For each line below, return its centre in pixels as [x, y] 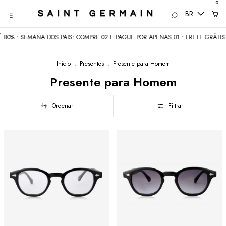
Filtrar [176, 106]
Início [63, 63]
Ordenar [62, 106]
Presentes [92, 63]
